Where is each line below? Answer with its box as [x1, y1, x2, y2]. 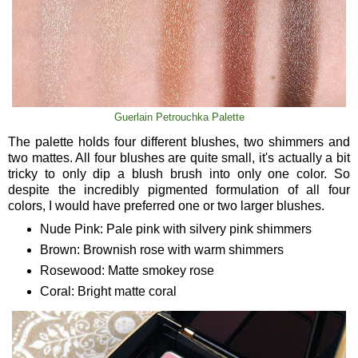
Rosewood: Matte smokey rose [39, 263, 214, 277]
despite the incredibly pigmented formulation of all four [8, 183, 350, 197]
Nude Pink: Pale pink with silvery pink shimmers [39, 221, 312, 236]
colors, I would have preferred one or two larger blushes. [8, 199, 324, 213]
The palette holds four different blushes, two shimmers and [8, 135, 350, 149]
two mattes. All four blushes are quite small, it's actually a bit [8, 151, 350, 165]
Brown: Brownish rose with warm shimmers [39, 242, 284, 257]
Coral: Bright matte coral [39, 284, 180, 298]
